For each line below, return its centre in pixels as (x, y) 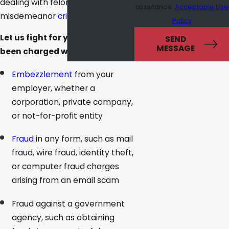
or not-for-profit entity (58, 116)
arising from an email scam (66, 180)
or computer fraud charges (66, 167)
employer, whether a (54, 88)
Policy (182, 20)
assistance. (155, 7)
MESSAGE (175, 49)
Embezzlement (42, 74)
